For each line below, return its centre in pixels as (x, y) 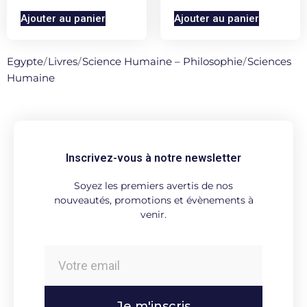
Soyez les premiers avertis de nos (153, 185)
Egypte (25, 61)
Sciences (269, 61)
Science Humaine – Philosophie (162, 61)
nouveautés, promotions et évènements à (153, 200)
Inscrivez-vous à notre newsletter (153, 158)
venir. (153, 214)
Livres (63, 61)
